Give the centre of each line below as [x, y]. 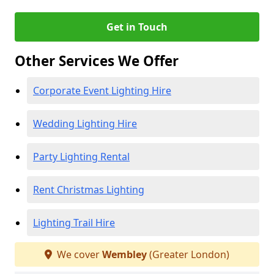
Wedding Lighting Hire [85, 124]
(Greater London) [188, 254]
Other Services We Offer [97, 61]
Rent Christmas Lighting [89, 190]
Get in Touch [137, 27]
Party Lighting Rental [81, 157]
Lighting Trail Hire [74, 223]
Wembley [124, 254]
